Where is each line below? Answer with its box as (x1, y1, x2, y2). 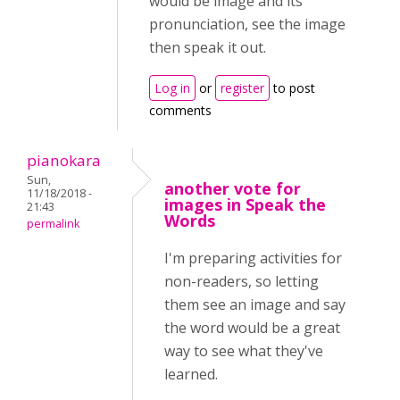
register (221, 79, 264, 97)
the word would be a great (164, 318, 340, 338)
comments (149, 102, 212, 120)
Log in (154, 79, 190, 97)
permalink (27, 216, 79, 232)
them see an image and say (164, 295, 346, 315)
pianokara (27, 150, 101, 171)
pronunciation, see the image (149, 14, 346, 35)
